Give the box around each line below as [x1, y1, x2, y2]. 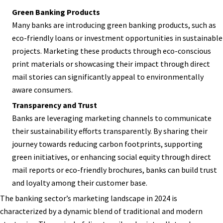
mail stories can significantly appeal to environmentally [12, 71, 204, 82]
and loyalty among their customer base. [12, 177, 147, 188]
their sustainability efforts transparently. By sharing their [12, 125, 208, 136]
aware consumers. [12, 84, 73, 95]
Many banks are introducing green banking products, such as [12, 19, 216, 30]
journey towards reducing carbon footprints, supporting [12, 138, 203, 149]
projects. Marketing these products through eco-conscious [12, 45, 211, 56]
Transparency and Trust [12, 100, 97, 110]
